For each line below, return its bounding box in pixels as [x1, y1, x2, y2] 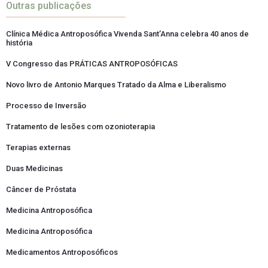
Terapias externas [6, 143, 71, 153]
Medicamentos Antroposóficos [6, 248, 118, 257]
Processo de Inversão [6, 101, 86, 111]
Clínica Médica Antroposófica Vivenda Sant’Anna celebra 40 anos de [6, 29, 249, 39]
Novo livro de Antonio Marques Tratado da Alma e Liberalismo [6, 80, 226, 90]
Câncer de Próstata [6, 185, 76, 194]
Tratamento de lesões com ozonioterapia [6, 122, 155, 132]
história [6, 38, 32, 48]
